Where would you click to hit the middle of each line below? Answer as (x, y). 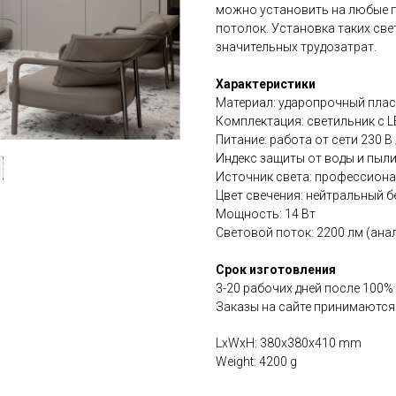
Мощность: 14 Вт (266, 214)
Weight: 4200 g (256, 362)
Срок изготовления (276, 270)
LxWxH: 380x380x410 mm (289, 343)
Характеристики (266, 84)
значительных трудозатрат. (296, 47)
